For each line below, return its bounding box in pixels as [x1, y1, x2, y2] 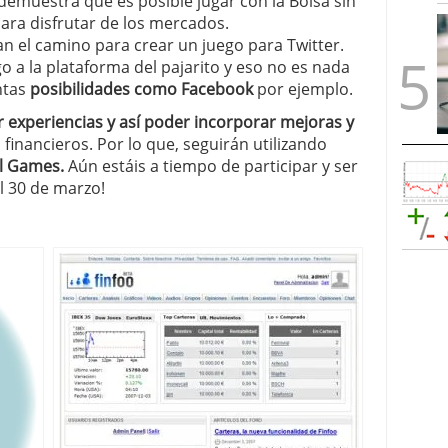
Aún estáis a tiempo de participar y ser [64, 155, 358, 177]
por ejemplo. [253, 78, 353, 100]
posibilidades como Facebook [30, 78, 253, 100]
